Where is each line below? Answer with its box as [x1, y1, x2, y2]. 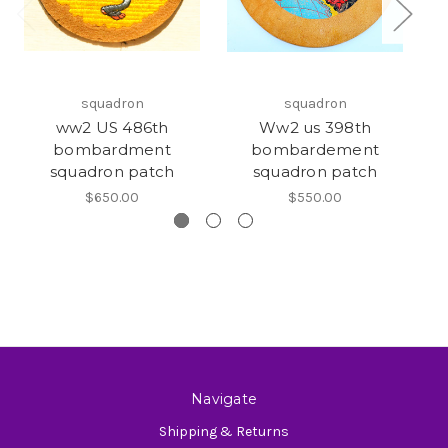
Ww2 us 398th [259, 118, 371, 138]
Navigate [191, 390, 257, 409]
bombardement [251, 140, 379, 160]
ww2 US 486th [55, 118, 169, 138]
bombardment [53, 140, 171, 160]
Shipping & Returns [159, 423, 289, 441]
